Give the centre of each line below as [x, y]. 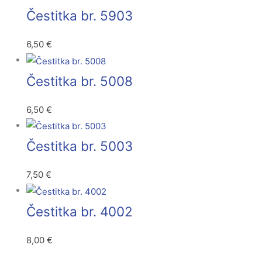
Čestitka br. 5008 [80, 81]
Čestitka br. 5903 [80, 16]
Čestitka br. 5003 [80, 146]
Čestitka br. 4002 [80, 211]
